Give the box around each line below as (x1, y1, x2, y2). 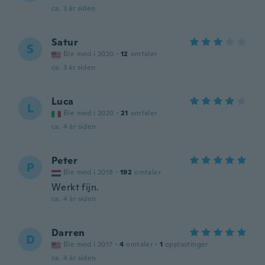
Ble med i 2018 (63, 167, 114, 177)
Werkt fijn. (51, 181, 99, 193)
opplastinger (165, 240, 208, 249)
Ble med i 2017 (63, 240, 113, 249)
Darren (51, 227, 85, 239)
